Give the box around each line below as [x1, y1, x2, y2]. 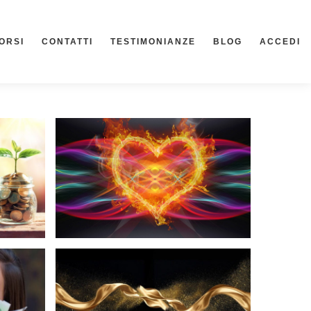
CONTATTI [42, 37, 93, 47]
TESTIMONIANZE [110, 37, 196, 47]
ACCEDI [260, 37, 301, 47]
